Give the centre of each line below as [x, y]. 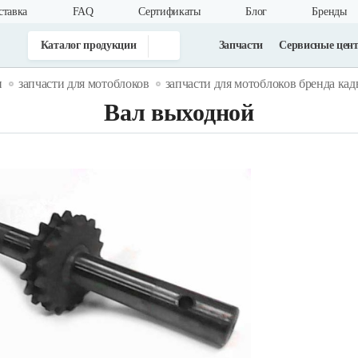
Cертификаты [169, 12]
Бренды [329, 12]
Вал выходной [179, 112]
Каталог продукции [88, 45]
